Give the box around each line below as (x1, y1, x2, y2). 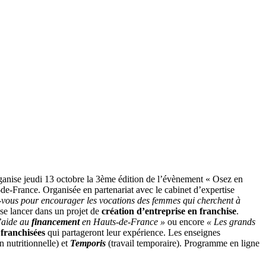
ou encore (165, 216, 207, 227)
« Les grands (207, 216, 255, 227)
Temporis (70, 237, 106, 248)
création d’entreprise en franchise (102, 205, 236, 216)
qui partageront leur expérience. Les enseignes (45, 227, 220, 237)
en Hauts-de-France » (80, 216, 165, 227)
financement (31, 216, 80, 227)
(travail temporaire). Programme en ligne (106, 237, 259, 248)
